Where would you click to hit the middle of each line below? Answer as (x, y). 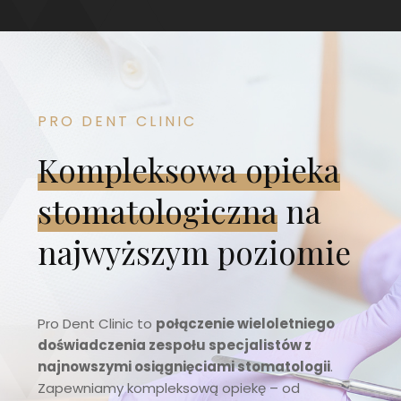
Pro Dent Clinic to (97, 324)
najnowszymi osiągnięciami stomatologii (184, 367)
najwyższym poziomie (195, 252)
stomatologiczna (158, 210)
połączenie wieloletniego (246, 324)
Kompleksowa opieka (189, 169)
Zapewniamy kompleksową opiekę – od (169, 388)
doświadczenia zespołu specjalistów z (175, 346)
